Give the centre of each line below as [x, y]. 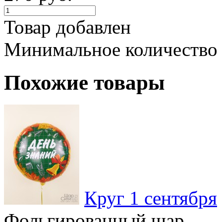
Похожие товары [84, 82]
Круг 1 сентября [151, 198]
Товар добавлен [67, 27]
